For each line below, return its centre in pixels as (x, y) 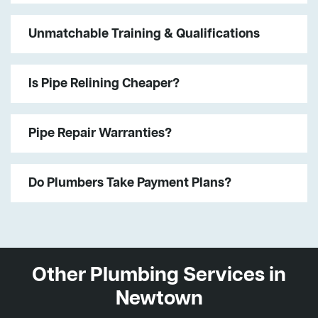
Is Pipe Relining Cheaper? (104, 83)
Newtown (159, 299)
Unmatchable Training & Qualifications (144, 34)
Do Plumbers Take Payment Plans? (130, 183)
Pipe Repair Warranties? (100, 133)
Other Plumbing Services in (159, 276)
